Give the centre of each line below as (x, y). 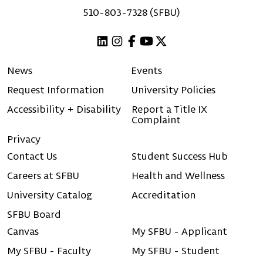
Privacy (24, 139)
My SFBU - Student (176, 251)
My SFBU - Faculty (49, 251)
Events (147, 70)
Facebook (150, 58)
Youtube (162, 58)
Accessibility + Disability (64, 109)
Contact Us (32, 156)
